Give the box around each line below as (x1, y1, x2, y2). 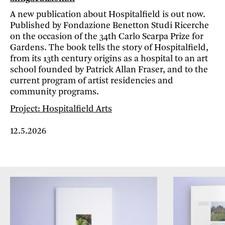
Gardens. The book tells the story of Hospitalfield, (10, 43, 208, 53)
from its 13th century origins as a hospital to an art (10, 54, 208, 64)
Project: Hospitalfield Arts (10, 104, 112, 114)
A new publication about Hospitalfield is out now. (10, 10, 205, 20)
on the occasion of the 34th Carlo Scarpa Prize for (10, 32, 203, 42)
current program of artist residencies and (10, 76, 173, 86)
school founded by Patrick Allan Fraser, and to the (10, 65, 208, 75)
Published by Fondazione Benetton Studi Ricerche (10, 21, 209, 31)
